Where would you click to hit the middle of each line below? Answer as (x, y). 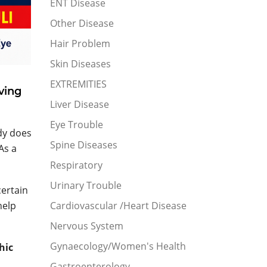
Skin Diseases (80, 64)
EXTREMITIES (78, 84)
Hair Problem (80, 44)
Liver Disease (79, 104)
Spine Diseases (83, 145)
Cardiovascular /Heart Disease (118, 206)
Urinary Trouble (86, 185)
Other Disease (82, 23)
